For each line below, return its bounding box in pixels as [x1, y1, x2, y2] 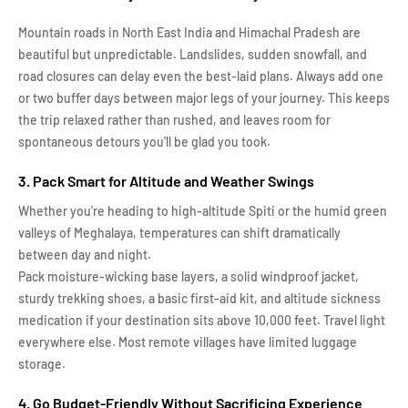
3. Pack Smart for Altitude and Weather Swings [18, 172, 314, 189]
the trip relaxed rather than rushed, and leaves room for [18, 112, 331, 127]
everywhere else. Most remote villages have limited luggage [18, 334, 357, 350]
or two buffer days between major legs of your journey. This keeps [18, 90, 390, 106]
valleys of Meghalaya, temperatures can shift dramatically [18, 225, 341, 240]
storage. [18, 356, 66, 372]
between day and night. [18, 247, 151, 262]
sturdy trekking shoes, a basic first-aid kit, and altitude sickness [18, 291, 381, 306]
